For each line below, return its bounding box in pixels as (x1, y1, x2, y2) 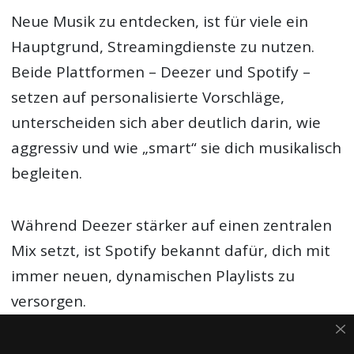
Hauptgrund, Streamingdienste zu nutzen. (11, 36, 315, 58)
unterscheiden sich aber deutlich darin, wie (11, 112, 322, 134)
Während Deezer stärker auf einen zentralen (11, 215, 333, 236)
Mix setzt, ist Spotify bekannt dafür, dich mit (11, 240, 331, 262)
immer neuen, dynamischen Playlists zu (11, 265, 296, 287)
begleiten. (11, 163, 83, 184)
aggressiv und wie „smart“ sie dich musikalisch (11, 137, 342, 159)
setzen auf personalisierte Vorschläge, (11, 87, 285, 108)
